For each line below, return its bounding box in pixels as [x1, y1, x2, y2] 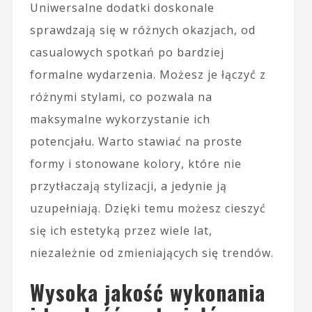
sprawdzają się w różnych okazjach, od [29, 22, 256, 38]
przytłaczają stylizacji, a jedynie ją [29, 178, 227, 194]
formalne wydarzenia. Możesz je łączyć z [29, 66, 266, 82]
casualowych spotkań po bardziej [29, 44, 224, 60]
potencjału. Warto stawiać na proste [29, 133, 242, 149]
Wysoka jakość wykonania [29, 276, 265, 308]
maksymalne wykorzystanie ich [29, 111, 210, 127]
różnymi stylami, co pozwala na [29, 88, 212, 104]
